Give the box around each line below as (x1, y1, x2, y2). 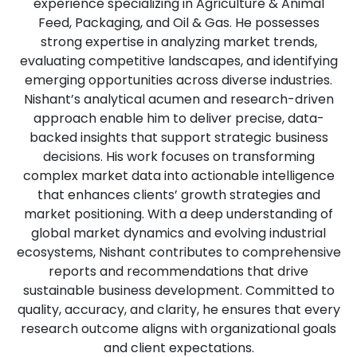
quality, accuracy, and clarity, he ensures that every (17, 300, 340, 319)
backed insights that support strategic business (29, 128, 328, 147)
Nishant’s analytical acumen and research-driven (23, 90, 334, 108)
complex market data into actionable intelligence (22, 167, 335, 185)
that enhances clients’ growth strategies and (37, 186, 320, 204)
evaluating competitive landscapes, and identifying (19, 52, 338, 70)
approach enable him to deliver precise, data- (33, 109, 324, 127)
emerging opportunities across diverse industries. (25, 71, 332, 89)
